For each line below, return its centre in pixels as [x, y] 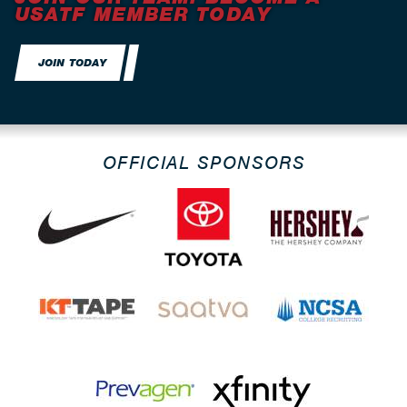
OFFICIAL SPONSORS [203, 163]
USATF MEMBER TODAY [143, 14]
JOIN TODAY [73, 63]
